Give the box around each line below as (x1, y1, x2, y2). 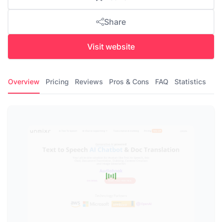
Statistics (174, 77, 206, 86)
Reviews (75, 77, 103, 86)
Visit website (87, 41, 135, 52)
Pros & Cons (109, 77, 149, 86)
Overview (8, 77, 40, 86)
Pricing (46, 77, 69, 86)
